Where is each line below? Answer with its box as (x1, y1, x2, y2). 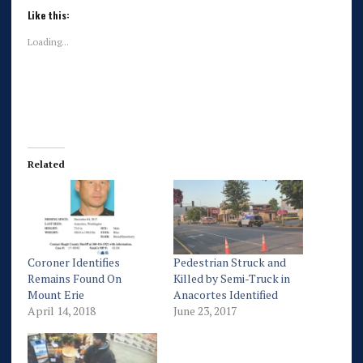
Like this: (27, 8, 70, 22)
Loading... (27, 36, 69, 48)
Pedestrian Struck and (173, 254, 286, 270)
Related (27, 158, 65, 170)
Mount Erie (27, 286, 84, 302)
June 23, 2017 (173, 302, 237, 318)
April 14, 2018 (27, 302, 96, 318)
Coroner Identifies (27, 254, 120, 270)
